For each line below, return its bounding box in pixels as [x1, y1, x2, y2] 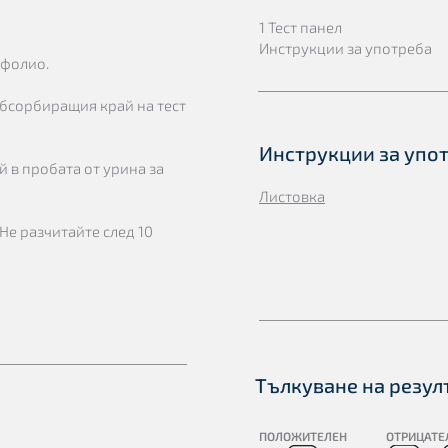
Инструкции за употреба [259, 39, 432, 57]
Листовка [259, 187, 325, 205]
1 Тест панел [259, 18, 342, 36]
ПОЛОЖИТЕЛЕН [258, 429, 347, 443]
